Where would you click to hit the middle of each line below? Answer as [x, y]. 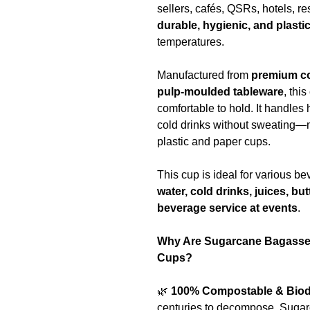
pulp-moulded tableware [220, 91]
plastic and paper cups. [214, 141]
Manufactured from [204, 75]
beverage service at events [227, 208]
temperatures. [191, 42]
